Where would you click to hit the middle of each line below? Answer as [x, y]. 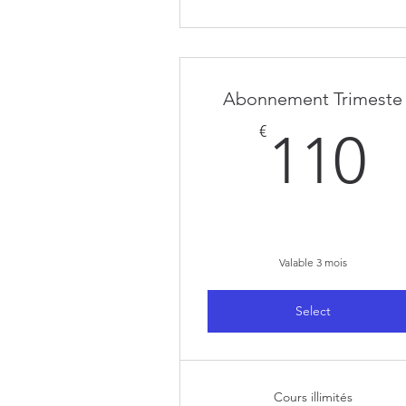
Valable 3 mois [313, 262]
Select [313, 311]
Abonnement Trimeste [313, 99]
